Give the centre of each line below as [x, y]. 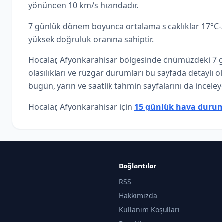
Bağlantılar [138, 166]
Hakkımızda [138, 195]
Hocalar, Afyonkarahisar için [81, 107]
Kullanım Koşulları [149, 209]
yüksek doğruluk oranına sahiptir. [91, 39]
